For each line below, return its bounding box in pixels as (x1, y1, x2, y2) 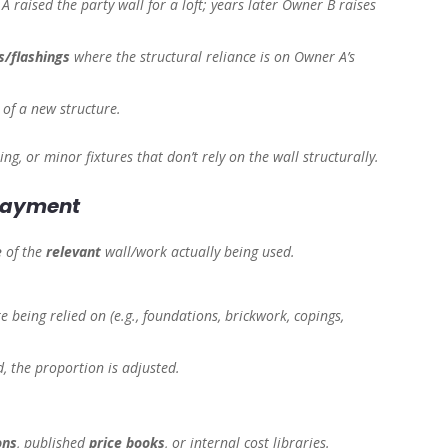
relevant (46, 242, 102, 262)
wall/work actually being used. (101, 242, 296, 262)
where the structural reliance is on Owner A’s (70, 47, 356, 67)
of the (2, 242, 47, 262)
